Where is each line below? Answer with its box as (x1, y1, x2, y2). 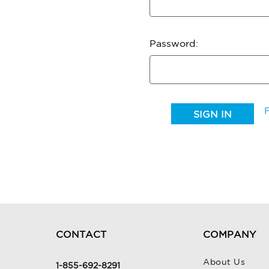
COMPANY (203, 229, 256, 240)
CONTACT (56, 229, 106, 240)
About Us (203, 257, 246, 267)
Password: (150, 38, 198, 49)
